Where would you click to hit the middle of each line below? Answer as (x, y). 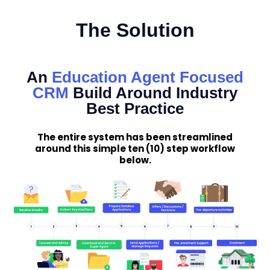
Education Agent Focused (148, 77)
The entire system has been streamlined (135, 137)
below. (135, 160)
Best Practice (135, 108)
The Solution (135, 30)
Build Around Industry (155, 93)
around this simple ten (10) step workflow (135, 148)
